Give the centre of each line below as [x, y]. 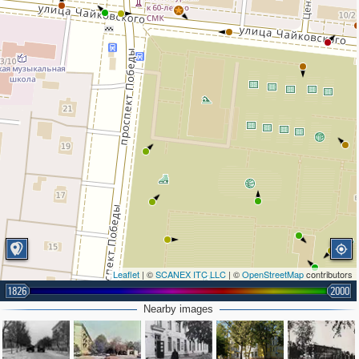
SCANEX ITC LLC [191, 274]
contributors [329, 274]
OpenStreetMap [273, 274]
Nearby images [179, 309]
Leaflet [127, 274]
